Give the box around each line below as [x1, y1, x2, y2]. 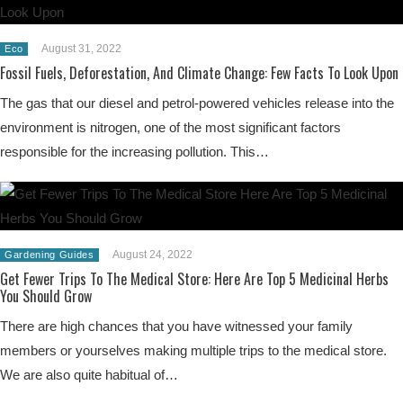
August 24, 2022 [112, 247, 193, 261]
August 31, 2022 [40, 41, 121, 55]
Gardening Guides [4, 248, 94, 260]
